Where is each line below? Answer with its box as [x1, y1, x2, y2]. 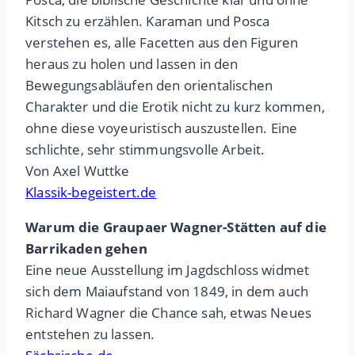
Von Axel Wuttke [25, 162, 130, 181]
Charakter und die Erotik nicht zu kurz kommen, [25, 97, 325, 116]
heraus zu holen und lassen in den [25, 55, 239, 74]
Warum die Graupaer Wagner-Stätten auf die [25, 218, 326, 237]
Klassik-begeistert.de [25, 183, 157, 202]
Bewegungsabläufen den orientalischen [25, 76, 273, 95]
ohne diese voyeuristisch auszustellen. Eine [25, 119, 298, 138]
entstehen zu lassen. [25, 325, 155, 344]
